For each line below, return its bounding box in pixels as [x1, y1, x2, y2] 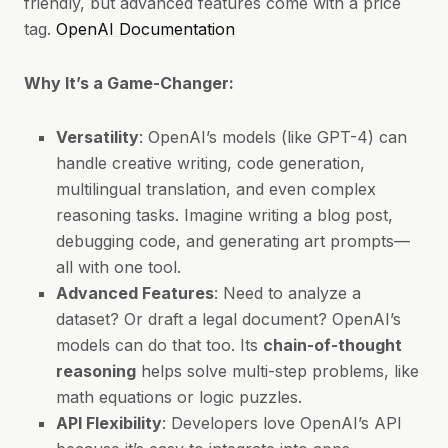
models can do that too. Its [56, 335, 263, 355]
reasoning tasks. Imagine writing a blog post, [56, 205, 393, 225]
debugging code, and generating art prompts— [56, 231, 410, 251]
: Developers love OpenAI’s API [162, 413, 402, 433]
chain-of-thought [263, 335, 402, 355]
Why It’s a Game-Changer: [24, 73, 234, 93]
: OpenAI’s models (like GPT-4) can [139, 127, 407, 147]
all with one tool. [56, 257, 181, 277]
